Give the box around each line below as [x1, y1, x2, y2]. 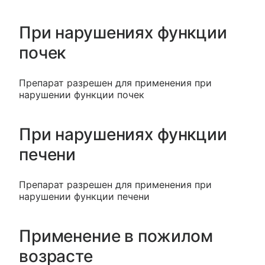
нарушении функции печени [19, 190, 150, 203]
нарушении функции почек [19, 89, 144, 101]
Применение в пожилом [19, 226, 214, 247]
